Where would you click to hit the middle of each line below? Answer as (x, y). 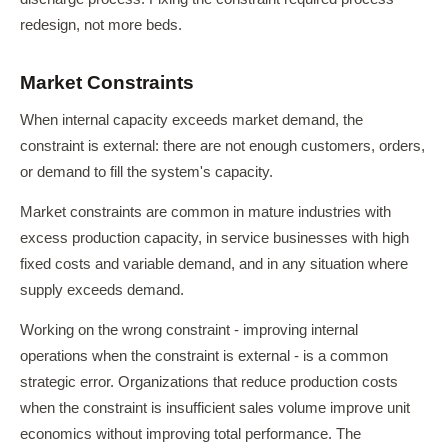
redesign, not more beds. (101, 25)
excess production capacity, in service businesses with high (214, 238)
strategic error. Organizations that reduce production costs (209, 382)
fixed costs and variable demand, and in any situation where (214, 264)
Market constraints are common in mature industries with (205, 212)
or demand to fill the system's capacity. (146, 172)
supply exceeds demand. (102, 290)
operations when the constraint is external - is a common (204, 356)
